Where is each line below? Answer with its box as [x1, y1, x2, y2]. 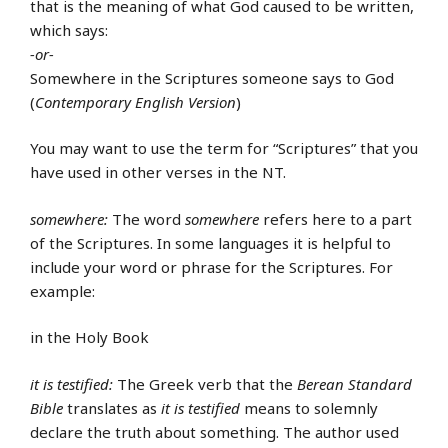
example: [30, 280, 95, 301]
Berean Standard [297, 373, 412, 394]
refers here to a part [259, 208, 412, 229]
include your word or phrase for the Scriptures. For [30, 256, 393, 277]
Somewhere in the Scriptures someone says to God [30, 67, 394, 88]
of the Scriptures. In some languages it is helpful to [30, 232, 391, 253]
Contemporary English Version [35, 91, 236, 112]
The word [108, 208, 185, 229]
